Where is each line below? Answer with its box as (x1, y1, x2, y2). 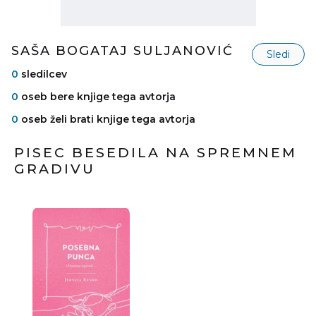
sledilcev (18, 68, 67, 81)
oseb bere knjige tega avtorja (18, 90, 176, 104)
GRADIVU (14, 160, 95, 178)
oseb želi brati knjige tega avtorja (18, 113, 195, 126)
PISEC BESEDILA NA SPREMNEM (14, 144, 297, 162)
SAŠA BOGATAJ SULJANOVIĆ (11, 43, 233, 59)
